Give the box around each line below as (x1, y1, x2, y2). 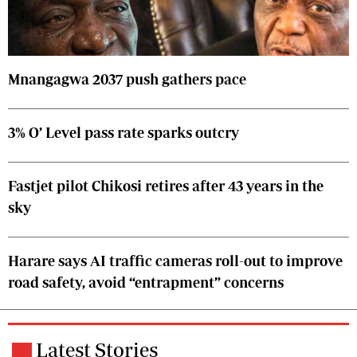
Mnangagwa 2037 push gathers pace (8, 70, 246, 88)
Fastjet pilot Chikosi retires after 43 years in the (8, 177, 324, 194)
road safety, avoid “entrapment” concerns (8, 273, 284, 291)
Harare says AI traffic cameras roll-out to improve (8, 252, 343, 269)
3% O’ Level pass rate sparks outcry (8, 124, 239, 141)
